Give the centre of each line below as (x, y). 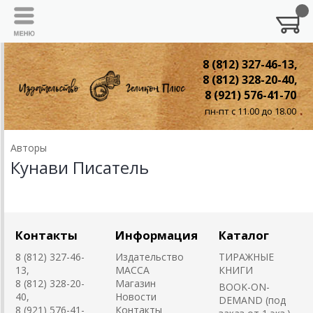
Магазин (136, 283)
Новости (136, 297)
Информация (156, 235)
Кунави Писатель (80, 167)
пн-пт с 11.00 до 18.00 (250, 111)
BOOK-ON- (244, 287)
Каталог (244, 235)
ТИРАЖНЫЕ (246, 257)
